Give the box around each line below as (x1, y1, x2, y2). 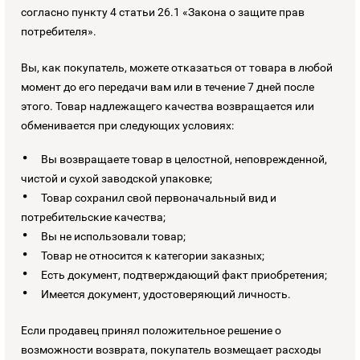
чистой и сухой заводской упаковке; (21, 171, 212, 185)
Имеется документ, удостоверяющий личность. (41, 287, 291, 301)
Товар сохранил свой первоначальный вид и (41, 190, 276, 204)
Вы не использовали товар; (41, 229, 186, 243)
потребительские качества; (21, 210, 166, 223)
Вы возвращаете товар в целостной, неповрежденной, (41, 152, 327, 166)
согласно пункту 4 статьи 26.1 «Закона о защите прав (21, 5, 305, 18)
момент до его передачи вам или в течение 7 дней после (21, 80, 314, 93)
